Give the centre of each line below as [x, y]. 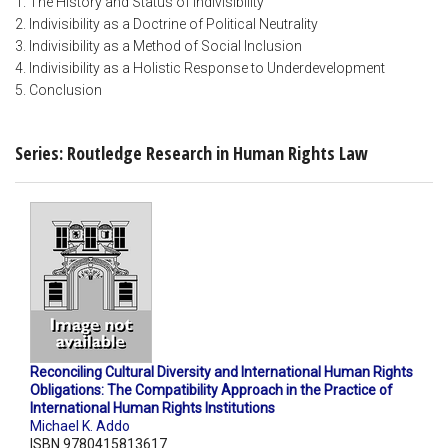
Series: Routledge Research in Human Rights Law [191, 152]
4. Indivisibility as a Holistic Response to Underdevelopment [200, 68]
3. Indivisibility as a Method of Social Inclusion [158, 46]
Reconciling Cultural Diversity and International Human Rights [221, 372]
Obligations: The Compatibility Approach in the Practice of [211, 390]
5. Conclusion [58, 90]
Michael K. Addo [80, 426]
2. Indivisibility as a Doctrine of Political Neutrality [166, 24]
